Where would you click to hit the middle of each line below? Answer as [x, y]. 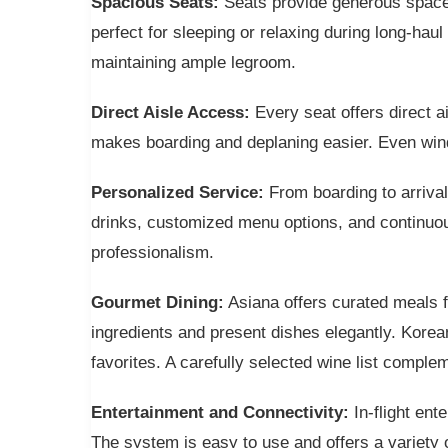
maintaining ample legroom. [193, 62]
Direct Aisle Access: [170, 112]
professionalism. [152, 252]
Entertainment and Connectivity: [219, 412]
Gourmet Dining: [157, 302]
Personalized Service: [177, 192]
